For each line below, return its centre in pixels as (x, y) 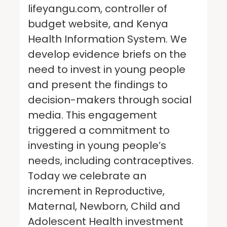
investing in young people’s (97, 145)
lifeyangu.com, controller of (98, 8)
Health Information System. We (107, 39)
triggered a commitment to (99, 130)
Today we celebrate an (87, 176)
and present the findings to (98, 84)
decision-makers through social (110, 100)
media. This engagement (92, 115)
